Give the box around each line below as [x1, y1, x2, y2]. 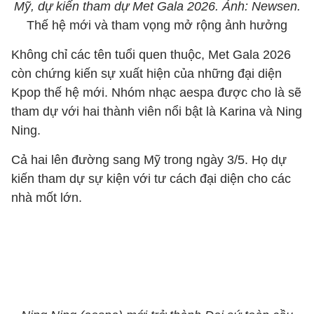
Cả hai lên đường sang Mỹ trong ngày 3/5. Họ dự [11, 153, 287, 167]
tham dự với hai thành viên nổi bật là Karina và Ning [11, 104, 302, 118]
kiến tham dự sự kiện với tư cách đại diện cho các [11, 172, 291, 186]
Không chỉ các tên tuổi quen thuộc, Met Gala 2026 [11, 48, 291, 62]
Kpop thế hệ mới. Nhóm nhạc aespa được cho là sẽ [11, 86, 301, 100]
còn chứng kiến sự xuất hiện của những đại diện [11, 67, 282, 81]
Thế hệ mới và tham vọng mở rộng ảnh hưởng [27, 18, 287, 32]
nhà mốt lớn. [11, 191, 82, 205]
